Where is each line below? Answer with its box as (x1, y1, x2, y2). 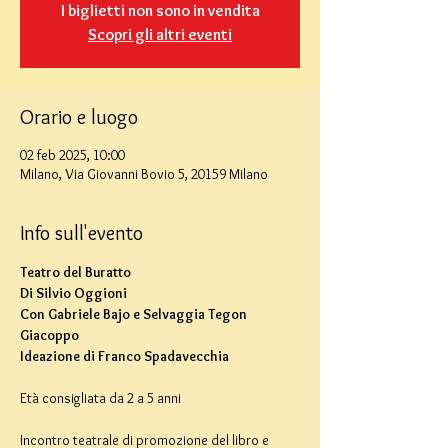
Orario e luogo (20, 105, 138, 129)
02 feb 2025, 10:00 (20, 146, 125, 164)
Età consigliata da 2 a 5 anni (20, 389, 181, 407)
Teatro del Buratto (20, 263, 131, 281)
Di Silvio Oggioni (20, 284, 127, 302)
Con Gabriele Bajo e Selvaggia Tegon (20, 305, 250, 323)
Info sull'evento (20, 221, 143, 245)
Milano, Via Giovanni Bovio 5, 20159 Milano (20, 165, 268, 183)
